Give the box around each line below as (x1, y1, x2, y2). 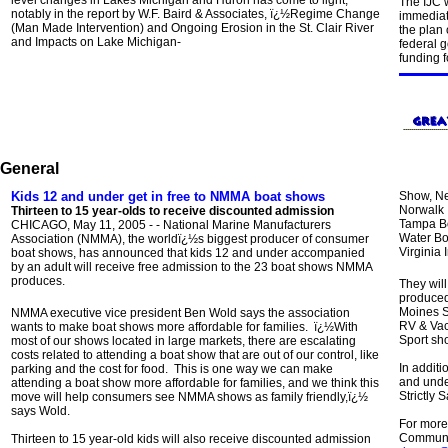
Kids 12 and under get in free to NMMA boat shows (11, 189, 325, 204)
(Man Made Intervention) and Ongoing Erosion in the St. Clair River (11, 21, 374, 35)
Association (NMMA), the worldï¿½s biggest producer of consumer (11, 232, 369, 246)
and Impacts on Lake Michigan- (11, 35, 181, 49)
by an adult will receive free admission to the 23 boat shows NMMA (11, 260, 372, 274)
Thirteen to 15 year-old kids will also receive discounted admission (11, 432, 371, 446)
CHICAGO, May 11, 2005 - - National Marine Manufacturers (11, 218, 331, 232)
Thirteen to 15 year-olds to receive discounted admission (11, 204, 334, 218)
